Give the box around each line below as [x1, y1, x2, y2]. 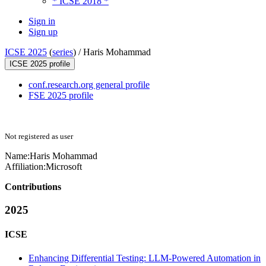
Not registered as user [5, 132, 73, 141]
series [52, 47, 73, 58]
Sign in [28, 16, 55, 27]
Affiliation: [5, 161, 46, 172]
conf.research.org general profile [28, 80, 150, 90]
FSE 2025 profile [28, 90, 93, 101]
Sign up [28, 27, 58, 37]
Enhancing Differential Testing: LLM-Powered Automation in [28, 252, 261, 263]
